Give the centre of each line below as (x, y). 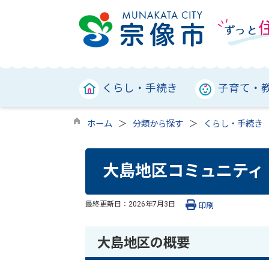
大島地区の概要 (145, 242)
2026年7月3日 (152, 204)
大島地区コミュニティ (183, 171)
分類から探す (158, 124)
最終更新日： (107, 204)
